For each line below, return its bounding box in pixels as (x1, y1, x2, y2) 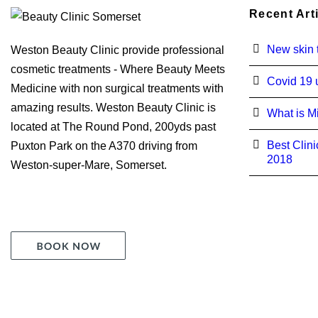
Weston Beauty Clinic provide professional (11, 43, 224, 56)
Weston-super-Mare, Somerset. (11, 158, 167, 171)
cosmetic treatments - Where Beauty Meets (11, 62, 225, 75)
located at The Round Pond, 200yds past (11, 120, 216, 133)
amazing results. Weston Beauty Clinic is (11, 101, 216, 114)
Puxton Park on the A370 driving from (11, 139, 197, 152)
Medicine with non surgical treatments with (11, 82, 224, 94)
